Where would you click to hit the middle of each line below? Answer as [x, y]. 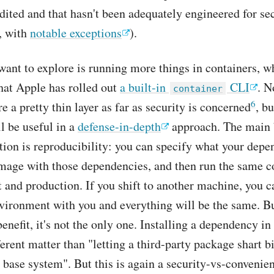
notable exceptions [76, 33]
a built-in [144, 87]
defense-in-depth [119, 126]
